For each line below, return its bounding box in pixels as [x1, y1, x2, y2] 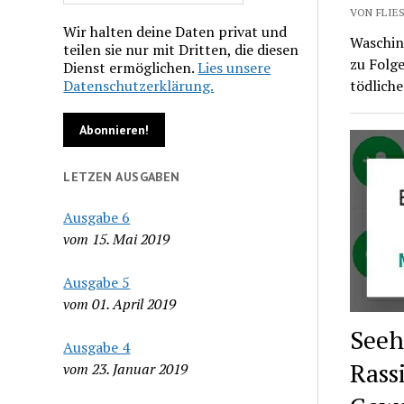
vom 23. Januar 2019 [63, 358, 188, 379]
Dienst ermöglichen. [63, 57, 198, 78]
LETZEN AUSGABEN [63, 168, 180, 185]
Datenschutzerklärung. [63, 75, 215, 96]
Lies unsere [197, 57, 271, 78]
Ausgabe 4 [63, 336, 131, 357]
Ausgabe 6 [63, 207, 131, 227]
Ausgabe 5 [63, 271, 131, 292]
